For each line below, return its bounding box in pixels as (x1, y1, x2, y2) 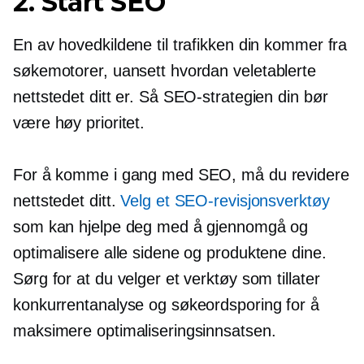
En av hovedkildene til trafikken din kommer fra (13, 36, 348, 54)
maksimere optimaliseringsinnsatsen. (13, 322, 276, 340)
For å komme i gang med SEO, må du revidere (13, 166, 349, 184)
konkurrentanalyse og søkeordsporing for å (13, 296, 319, 314)
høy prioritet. (54, 114, 145, 132)
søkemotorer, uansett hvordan (13, 62, 234, 80)
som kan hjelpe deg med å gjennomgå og (13, 218, 309, 236)
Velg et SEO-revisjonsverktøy (120, 192, 330, 210)
